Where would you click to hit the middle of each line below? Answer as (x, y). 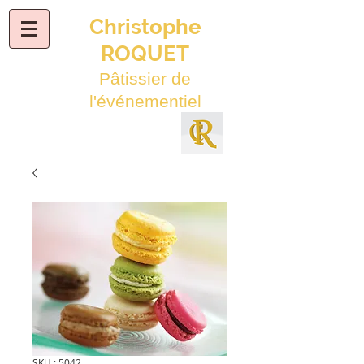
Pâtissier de (145, 78)
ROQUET (145, 54)
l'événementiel (145, 101)
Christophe (145, 27)
